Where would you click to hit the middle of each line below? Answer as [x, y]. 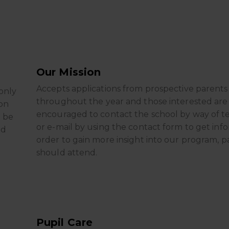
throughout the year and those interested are [132, 101]
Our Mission [69, 72]
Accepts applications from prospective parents [132, 89]
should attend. [67, 153]
